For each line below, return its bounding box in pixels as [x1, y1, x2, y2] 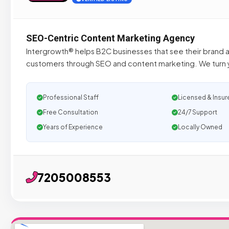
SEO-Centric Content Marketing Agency [26, 33, 195, 43]
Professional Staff [43, 94, 99, 101]
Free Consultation [43, 108, 98, 116]
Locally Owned [177, 123, 222, 131]
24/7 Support [177, 108, 217, 116]
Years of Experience [43, 123, 103, 131]
